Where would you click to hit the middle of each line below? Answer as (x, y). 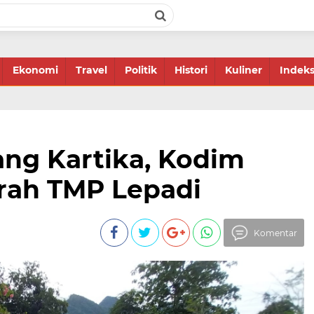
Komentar (275, 233)
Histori (191, 70)
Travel (91, 70)
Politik (141, 70)
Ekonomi (35, 70)
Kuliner (244, 70)
